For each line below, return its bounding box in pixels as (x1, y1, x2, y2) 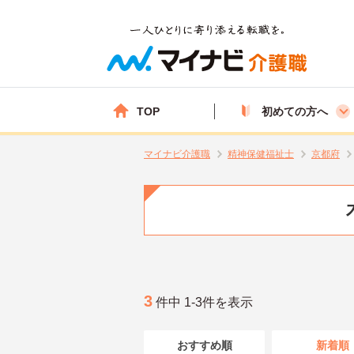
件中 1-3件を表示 (153, 295, 253, 309)
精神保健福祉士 (228, 149, 294, 160)
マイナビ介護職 (144, 149, 210, 160)
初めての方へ (262, 104, 328, 118)
